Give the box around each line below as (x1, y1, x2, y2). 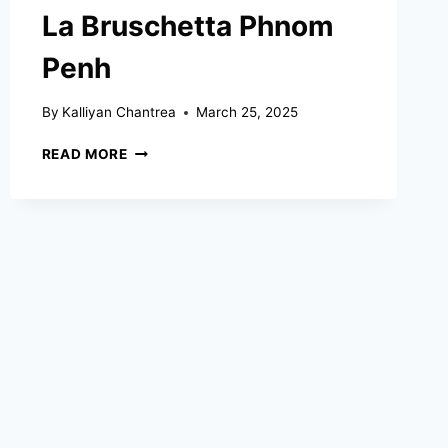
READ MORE (41, 146, 128, 163)
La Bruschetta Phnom (41, 8, 334, 43)
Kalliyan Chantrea (61, 104, 176, 121)
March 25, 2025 (195, 104, 298, 121)
